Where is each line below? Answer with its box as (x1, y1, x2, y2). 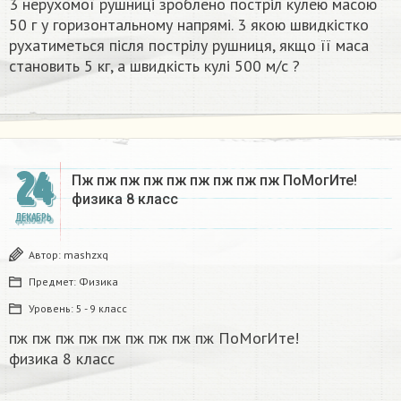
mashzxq (64, 247, 108, 261)
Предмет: (29, 274, 79, 288)
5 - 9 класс (76, 301, 127, 315)
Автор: (29, 247, 64, 261)
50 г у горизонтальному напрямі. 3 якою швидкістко (9, 13, 369, 35)
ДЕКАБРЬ (14, 210, 52, 225)
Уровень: (29, 301, 76, 315)
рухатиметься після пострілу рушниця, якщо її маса (9, 34, 369, 55)
